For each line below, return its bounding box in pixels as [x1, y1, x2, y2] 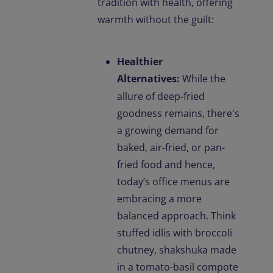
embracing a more [117, 192, 202, 206]
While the [182, 72, 225, 86]
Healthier [117, 55, 163, 69]
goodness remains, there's [117, 107, 239, 121]
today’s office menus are [117, 175, 230, 189]
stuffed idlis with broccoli [117, 226, 232, 240]
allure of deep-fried [117, 90, 205, 104]
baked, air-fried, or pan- [117, 141, 225, 155]
